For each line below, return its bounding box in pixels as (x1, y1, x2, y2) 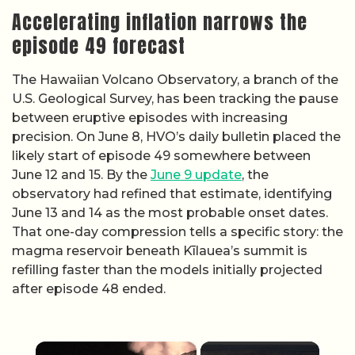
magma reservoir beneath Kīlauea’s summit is (12, 243, 307, 258)
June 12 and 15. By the (12, 167, 151, 182)
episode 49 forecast (12, 32, 185, 60)
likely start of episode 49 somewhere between (12, 148, 311, 163)
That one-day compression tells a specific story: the (12, 224, 343, 239)
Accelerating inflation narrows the (12, 8, 307, 36)
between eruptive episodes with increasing (12, 110, 288, 125)
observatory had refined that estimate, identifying (12, 186, 332, 201)
